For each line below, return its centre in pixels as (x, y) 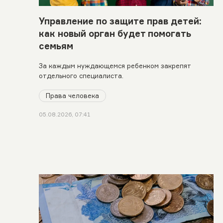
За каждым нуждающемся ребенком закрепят (115, 66)
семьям (56, 46)
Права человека (73, 95)
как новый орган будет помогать (115, 33)
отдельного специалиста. (81, 76)
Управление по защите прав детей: (120, 21)
